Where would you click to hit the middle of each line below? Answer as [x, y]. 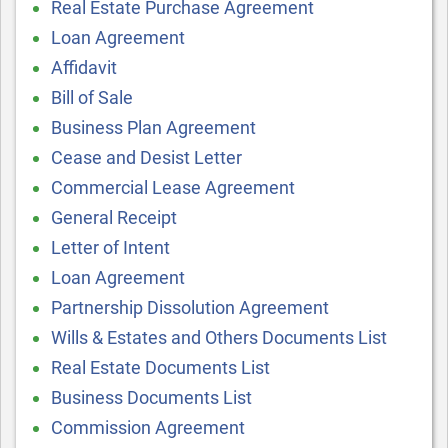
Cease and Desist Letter [146, 157]
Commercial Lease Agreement [173, 187]
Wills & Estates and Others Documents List [219, 337]
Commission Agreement [148, 427]
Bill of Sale [92, 97]
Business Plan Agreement [153, 127]
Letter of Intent [110, 247]
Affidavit [84, 67]
